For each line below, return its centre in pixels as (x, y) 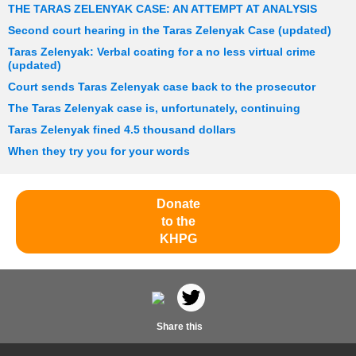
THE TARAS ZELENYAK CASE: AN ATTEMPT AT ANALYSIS (163, 10)
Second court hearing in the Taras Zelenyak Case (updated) (170, 31)
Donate (178, 204)
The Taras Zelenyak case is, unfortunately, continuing (154, 109)
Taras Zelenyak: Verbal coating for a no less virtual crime (162, 52)
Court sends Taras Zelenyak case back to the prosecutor (162, 87)
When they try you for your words (99, 152)
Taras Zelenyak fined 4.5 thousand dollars (122, 130)
